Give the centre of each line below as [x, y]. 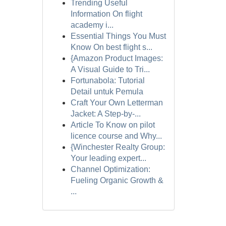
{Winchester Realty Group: [118, 147]
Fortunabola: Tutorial [107, 80]
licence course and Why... [116, 136]
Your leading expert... [108, 158]
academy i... [92, 25]
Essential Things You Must [118, 36]
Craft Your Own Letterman [117, 103]
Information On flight [106, 14]
